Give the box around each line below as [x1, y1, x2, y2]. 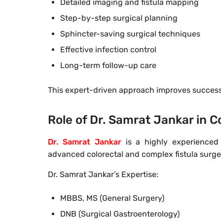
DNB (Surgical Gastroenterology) [60, 209, 180, 219]
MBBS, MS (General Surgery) [60, 193, 164, 203]
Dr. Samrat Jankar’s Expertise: [48, 170, 158, 180]
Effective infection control [60, 45, 156, 55]
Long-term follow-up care [60, 61, 156, 71]
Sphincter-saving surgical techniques [60, 29, 200, 39]
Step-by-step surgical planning [60, 13, 178, 23]
